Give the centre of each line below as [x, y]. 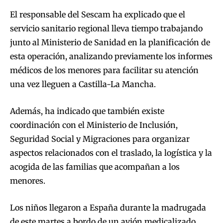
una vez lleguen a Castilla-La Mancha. [83, 84]
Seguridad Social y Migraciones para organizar [100, 139]
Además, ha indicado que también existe [87, 111]
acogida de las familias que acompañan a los [95, 167]
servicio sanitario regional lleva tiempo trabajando [106, 29]
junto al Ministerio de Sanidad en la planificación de [110, 43]
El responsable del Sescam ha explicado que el [98, 15]
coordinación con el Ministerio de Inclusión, [94, 125]
